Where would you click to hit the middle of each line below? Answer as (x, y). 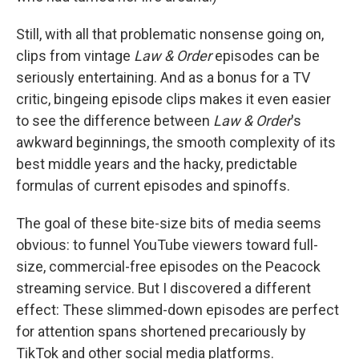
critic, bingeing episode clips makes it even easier (173, 99)
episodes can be (266, 55)
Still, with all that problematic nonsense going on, (170, 34)
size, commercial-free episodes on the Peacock (168, 266)
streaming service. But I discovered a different (163, 288)
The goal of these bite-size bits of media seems (169, 223)
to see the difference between (115, 120)
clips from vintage (75, 55)
